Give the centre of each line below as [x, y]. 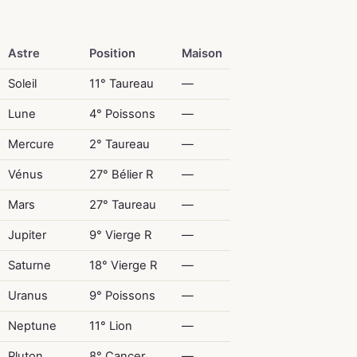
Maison [202, 53]
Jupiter [27, 235]
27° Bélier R [121, 174]
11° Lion [110, 326]
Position [112, 53]
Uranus [27, 295]
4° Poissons [122, 114]
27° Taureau [122, 204]
